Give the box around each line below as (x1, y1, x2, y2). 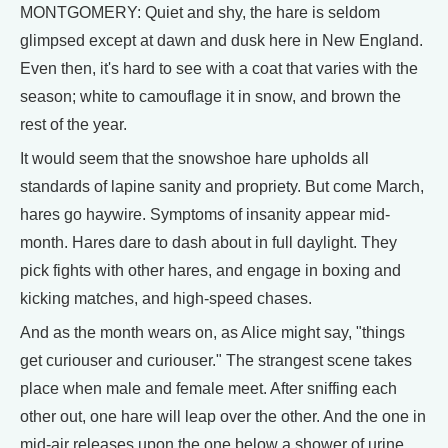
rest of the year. (20, 116, 127, 133)
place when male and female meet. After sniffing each (20, 380, 397, 397)
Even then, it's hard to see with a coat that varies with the (20, 60, 418, 77)
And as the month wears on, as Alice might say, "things (20, 324, 405, 341)
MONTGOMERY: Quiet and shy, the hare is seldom (20, 4, 380, 21)
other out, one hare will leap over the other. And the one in (20, 408, 426, 425)
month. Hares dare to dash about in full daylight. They (20, 234, 397, 251)
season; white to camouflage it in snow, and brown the (20, 88, 401, 105)
